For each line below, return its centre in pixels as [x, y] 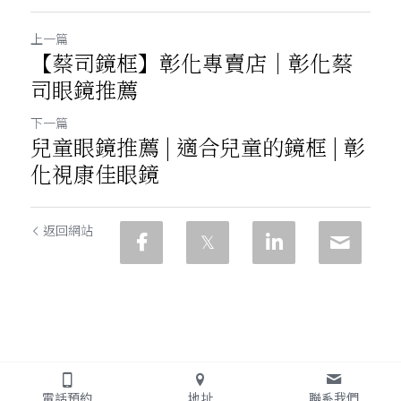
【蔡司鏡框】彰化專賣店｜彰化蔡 [192, 62]
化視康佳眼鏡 [95, 173]
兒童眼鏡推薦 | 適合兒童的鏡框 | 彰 [198, 146]
